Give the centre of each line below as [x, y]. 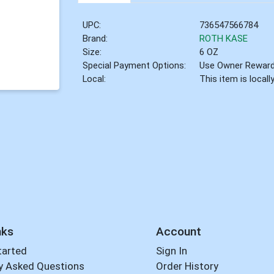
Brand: [95, 39]
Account [178, 231]
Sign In [171, 251]
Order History [187, 266]
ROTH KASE [224, 39]
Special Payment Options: [135, 66]
